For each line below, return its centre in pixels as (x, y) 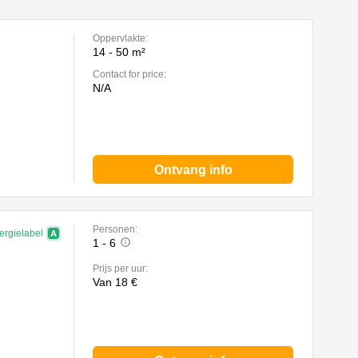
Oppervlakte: (120, 38)
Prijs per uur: (120, 268)
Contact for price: (129, 74)
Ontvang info (193, 169)
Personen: (115, 229)
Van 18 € (115, 282)
